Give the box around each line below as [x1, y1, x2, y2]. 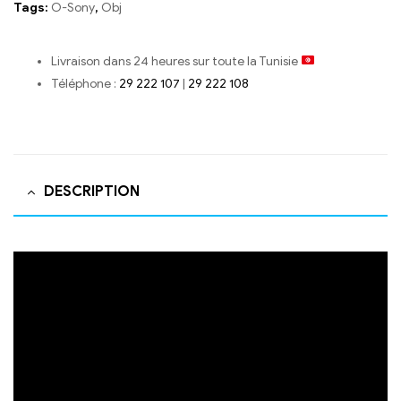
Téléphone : [51, 75, 119, 91]
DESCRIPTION [44, 183, 140, 201]
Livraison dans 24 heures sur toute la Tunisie [51, 53, 301, 69]
